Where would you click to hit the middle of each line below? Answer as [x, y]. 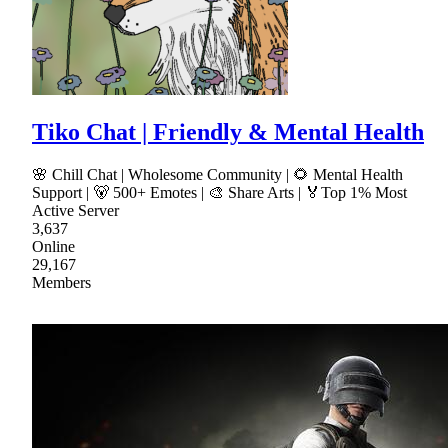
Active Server [75, 211]
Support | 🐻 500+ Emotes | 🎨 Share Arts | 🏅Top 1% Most [219, 193]
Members [61, 283]
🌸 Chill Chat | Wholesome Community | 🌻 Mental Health [217, 175]
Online [53, 247]
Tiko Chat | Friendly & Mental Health [228, 132]
